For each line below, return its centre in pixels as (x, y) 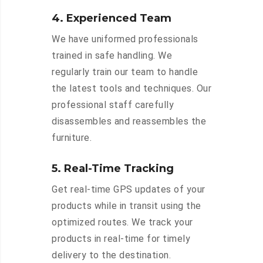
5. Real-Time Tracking (113, 169)
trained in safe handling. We (112, 56)
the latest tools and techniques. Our (131, 89)
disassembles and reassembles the (129, 122)
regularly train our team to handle (125, 72)
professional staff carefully (113, 105)
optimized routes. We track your (122, 222)
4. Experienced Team (112, 18)
